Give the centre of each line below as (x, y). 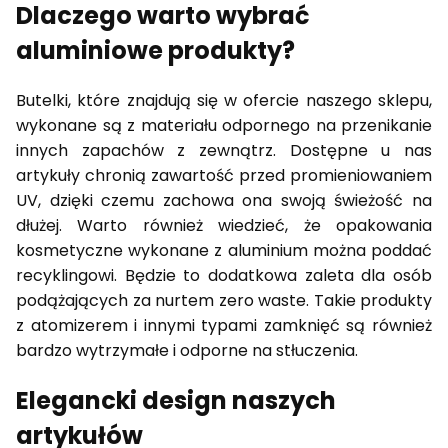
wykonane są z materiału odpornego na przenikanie (224, 125)
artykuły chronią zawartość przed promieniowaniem (224, 175)
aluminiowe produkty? (155, 51)
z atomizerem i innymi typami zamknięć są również (224, 325)
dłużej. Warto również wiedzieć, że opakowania (224, 225)
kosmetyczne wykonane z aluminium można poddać (224, 250)
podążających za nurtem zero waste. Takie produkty (224, 300)
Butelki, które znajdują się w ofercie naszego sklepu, (224, 100)
